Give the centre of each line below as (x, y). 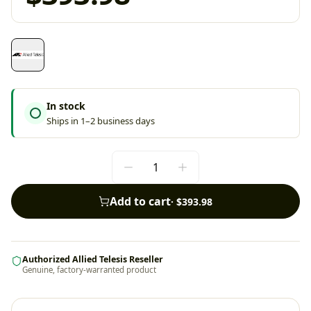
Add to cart (140, 201)
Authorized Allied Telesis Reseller (93, 259)
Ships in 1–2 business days (101, 121)
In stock (66, 106)
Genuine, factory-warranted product (89, 270)
